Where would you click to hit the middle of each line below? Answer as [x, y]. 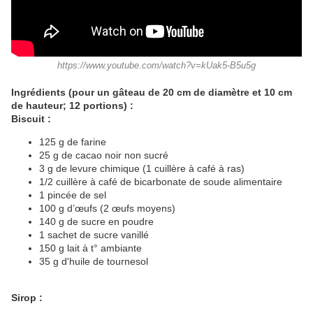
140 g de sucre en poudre [96, 222]
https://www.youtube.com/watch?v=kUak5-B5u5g [156, 66]
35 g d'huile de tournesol [94, 262]
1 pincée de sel [73, 195]
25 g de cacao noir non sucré [104, 155]
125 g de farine [73, 142]
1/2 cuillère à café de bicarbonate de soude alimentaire [161, 182]
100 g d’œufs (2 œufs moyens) [107, 209]
